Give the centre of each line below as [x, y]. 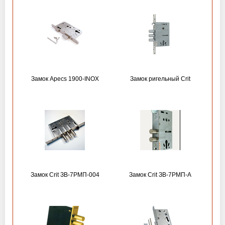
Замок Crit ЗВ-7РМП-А [160, 175]
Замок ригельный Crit [160, 79]
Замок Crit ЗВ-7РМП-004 [65, 175]
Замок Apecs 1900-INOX [65, 79]
